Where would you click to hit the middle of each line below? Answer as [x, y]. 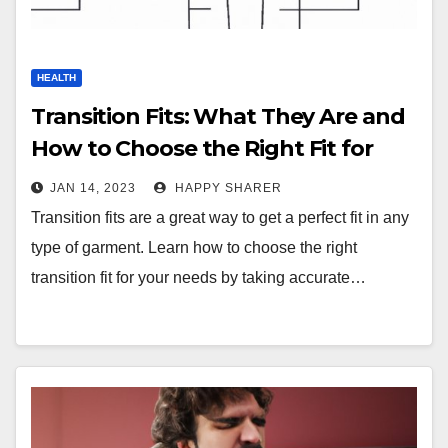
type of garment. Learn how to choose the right [194, 247]
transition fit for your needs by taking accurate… [198, 277]
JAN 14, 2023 [93, 188]
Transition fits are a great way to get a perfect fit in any [220, 217]
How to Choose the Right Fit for [202, 148]
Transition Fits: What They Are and [218, 116]
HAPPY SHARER [226, 188]
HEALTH [56, 77]
